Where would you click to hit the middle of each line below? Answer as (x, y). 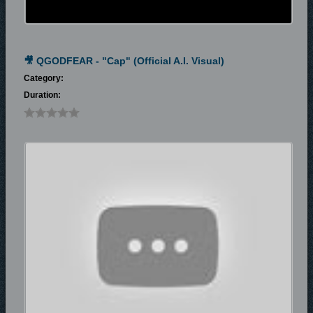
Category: (44, 78)
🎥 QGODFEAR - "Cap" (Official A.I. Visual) (124, 61)
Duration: (42, 95)
